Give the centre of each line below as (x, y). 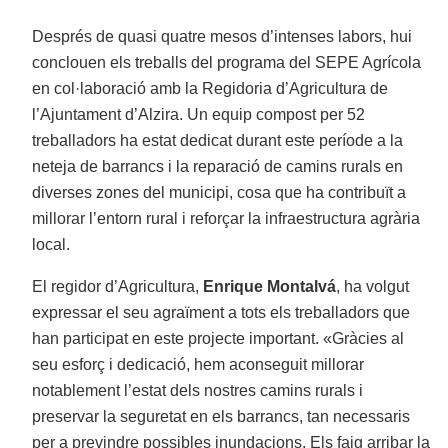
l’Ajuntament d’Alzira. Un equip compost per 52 (199, 115)
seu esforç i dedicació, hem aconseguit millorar (198, 365)
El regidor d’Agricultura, (118, 287)
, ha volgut (373, 287)
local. (51, 245)
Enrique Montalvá (270, 287)
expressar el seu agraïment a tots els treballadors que (221, 313)
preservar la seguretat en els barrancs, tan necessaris (221, 417)
